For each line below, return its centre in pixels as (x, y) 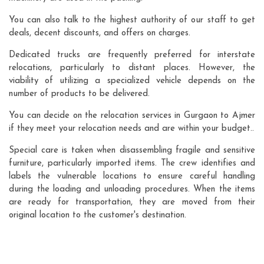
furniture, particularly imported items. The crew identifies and (132, 163)
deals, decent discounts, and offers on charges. (100, 33)
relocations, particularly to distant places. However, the (132, 68)
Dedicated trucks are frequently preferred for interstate (132, 55)
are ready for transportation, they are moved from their (132, 202)
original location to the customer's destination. (98, 215)
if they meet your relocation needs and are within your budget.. (131, 128)
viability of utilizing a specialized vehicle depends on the (132, 81)
